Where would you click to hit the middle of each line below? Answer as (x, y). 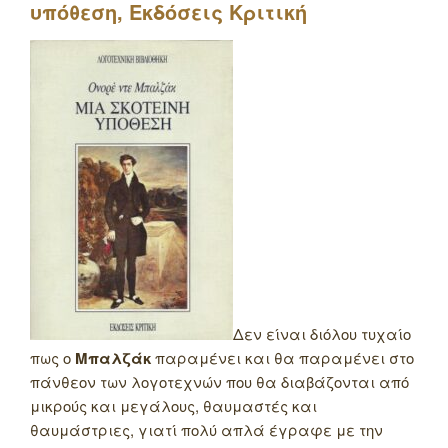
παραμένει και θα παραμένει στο (284, 358)
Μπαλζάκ (115, 358)
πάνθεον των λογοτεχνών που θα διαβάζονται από (219, 382)
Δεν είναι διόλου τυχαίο (322, 334)
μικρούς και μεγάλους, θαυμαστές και (173, 406)
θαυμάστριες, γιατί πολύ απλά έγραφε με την (206, 430)
